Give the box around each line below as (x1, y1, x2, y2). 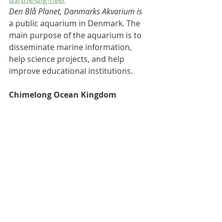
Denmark (88, 17, 122, 29)
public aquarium (15, 17, 77, 29)
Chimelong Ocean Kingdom (9, 89, 116, 100)
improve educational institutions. (9, 65, 133, 76)
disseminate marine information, (9, 41, 134, 53)
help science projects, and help (9, 53, 126, 64)
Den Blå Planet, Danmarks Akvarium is (9, 5, 144, 17)
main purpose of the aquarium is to (9, 29, 144, 41)
